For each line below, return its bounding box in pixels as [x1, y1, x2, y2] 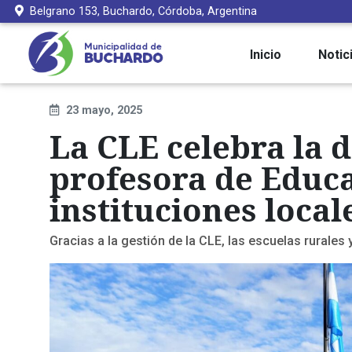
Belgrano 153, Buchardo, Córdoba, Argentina [30, 5, 257, 18]
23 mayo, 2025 [66, 104, 142, 118]
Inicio [250, 46, 281, 62]
